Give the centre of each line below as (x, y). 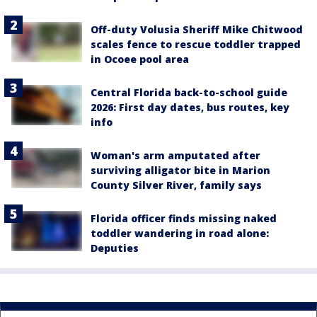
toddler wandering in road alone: (180, 234)
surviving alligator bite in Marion (180, 171)
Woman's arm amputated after (175, 156)
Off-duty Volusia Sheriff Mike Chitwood (197, 30)
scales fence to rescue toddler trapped (196, 45)
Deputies (115, 248)
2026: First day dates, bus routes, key (190, 108)
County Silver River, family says (176, 185)
